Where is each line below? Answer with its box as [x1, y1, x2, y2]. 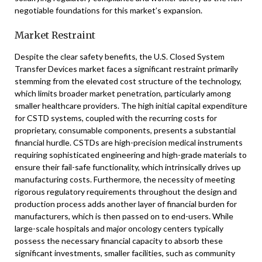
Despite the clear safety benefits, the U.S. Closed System [15, 51, 225, 61]
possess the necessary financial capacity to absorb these [15, 236, 223, 246]
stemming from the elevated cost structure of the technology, [15, 76, 242, 86]
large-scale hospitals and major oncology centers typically [15, 223, 223, 233]
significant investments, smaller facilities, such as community [15, 248, 235, 258]
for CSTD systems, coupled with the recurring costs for [15, 113, 217, 123]
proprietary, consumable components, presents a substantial [15, 125, 236, 135]
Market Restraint [15, 29, 95, 41]
